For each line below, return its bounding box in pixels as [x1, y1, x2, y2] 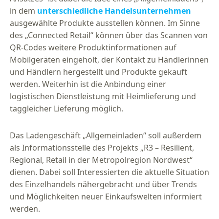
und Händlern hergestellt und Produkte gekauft [10, 66, 187, 78]
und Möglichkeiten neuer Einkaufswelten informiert [10, 191, 202, 202]
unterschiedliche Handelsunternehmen [37, 5, 191, 17]
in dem [10, 5, 37, 17]
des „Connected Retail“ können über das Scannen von [10, 30, 208, 41]
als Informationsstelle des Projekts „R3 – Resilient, [10, 142, 194, 153]
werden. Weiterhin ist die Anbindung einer [10, 79, 166, 90]
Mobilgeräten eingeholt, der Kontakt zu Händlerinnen [10, 54, 209, 66]
